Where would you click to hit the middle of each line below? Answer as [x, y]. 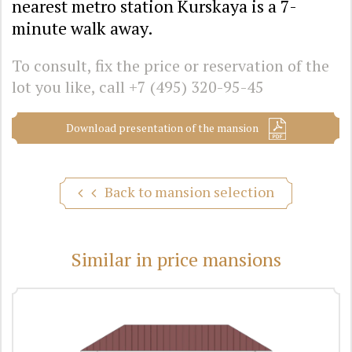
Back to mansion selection [189, 192]
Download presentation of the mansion [163, 127]
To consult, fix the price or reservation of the [170, 66]
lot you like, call [70, 87]
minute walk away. [82, 28]
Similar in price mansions [176, 260]
